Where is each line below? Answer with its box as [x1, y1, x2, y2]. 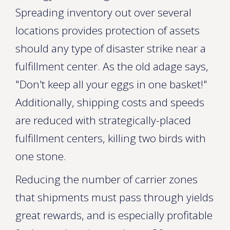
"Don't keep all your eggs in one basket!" [15, 77, 207, 91]
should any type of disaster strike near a [15, 41, 206, 55]
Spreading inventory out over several [15, 5, 191, 20]
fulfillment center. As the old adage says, [15, 59, 208, 73]
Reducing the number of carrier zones [15, 172, 198, 186]
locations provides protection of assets [15, 23, 200, 37]
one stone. [15, 149, 66, 163]
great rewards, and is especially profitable [15, 208, 213, 222]
